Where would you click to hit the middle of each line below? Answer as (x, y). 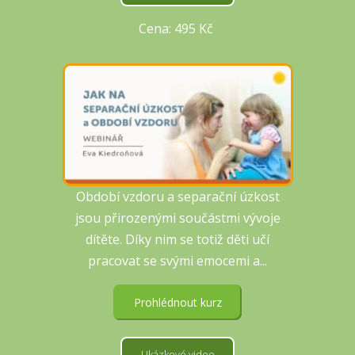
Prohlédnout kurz (177, 303)
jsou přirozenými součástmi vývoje (177, 218)
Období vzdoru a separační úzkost (177, 197)
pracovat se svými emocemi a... (177, 261)
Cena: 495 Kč (177, 28)
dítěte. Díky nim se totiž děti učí (177, 240)
